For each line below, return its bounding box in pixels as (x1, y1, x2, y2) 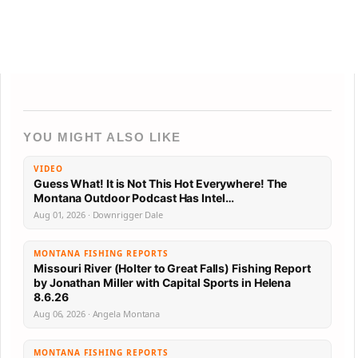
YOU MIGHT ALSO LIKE (23, 130, 181, 144)
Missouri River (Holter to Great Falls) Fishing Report (34, 261, 311, 275)
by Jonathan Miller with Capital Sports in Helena (34, 276, 292, 289)
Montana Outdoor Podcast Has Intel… (178, 191, 234, 205)
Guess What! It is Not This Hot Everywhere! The (34, 177, 288, 190)
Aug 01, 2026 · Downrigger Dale (34, 209, 163, 221)
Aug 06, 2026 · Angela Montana (34, 308, 161, 320)
